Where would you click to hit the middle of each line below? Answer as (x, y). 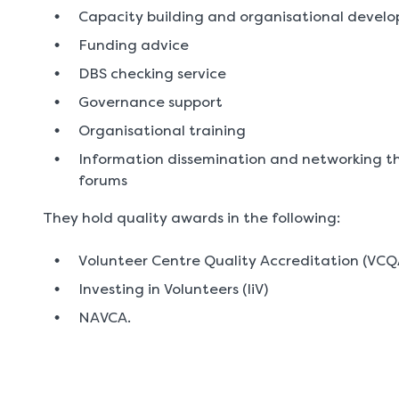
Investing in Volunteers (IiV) (173, 289)
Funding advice (134, 45)
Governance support (151, 102)
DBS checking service (152, 73)
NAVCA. (105, 318)
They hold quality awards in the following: (191, 218)
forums (103, 180)
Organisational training (162, 130)
